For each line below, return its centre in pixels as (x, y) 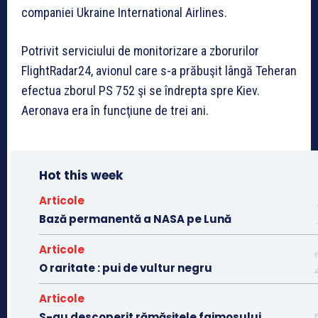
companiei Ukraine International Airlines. (124, 13)
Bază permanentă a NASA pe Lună (135, 219)
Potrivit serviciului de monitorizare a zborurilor (140, 51)
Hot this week (81, 176)
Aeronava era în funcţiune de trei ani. (115, 111)
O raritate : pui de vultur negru (126, 268)
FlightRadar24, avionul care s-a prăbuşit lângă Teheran (159, 71)
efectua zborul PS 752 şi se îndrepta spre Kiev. (141, 91)
